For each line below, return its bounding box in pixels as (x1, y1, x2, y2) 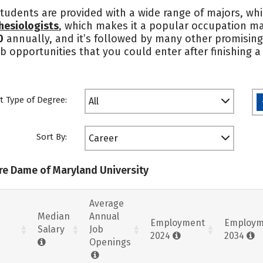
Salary (38, 223, 65, 235)
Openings (89, 236, 131, 248)
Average (89, 197, 124, 209)
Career (89, 133, 118, 144)
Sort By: (36, 131, 67, 142)
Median (38, 210, 70, 222)
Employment (150, 217, 205, 228)
